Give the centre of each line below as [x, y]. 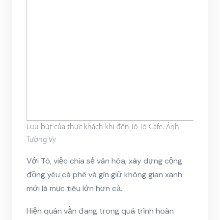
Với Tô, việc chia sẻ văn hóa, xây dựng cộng [104, 161]
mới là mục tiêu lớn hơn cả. [74, 188]
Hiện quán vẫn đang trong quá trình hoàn [100, 211]
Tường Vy [41, 140]
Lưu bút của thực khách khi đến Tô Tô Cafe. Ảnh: [104, 127]
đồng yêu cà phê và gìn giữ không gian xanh [104, 174]
